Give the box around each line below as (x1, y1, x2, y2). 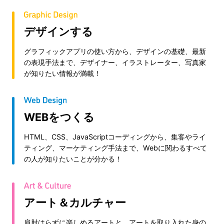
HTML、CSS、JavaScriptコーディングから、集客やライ (23, 132, 206, 141)
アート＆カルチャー (23, 195, 126, 209)
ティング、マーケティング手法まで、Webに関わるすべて (23, 143, 207, 152)
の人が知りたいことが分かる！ (23, 154, 122, 163)
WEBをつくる (23, 110, 94, 123)
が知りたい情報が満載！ (23, 69, 101, 78)
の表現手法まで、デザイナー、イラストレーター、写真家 (23, 58, 206, 67)
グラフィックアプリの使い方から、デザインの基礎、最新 (23, 47, 206, 56)
